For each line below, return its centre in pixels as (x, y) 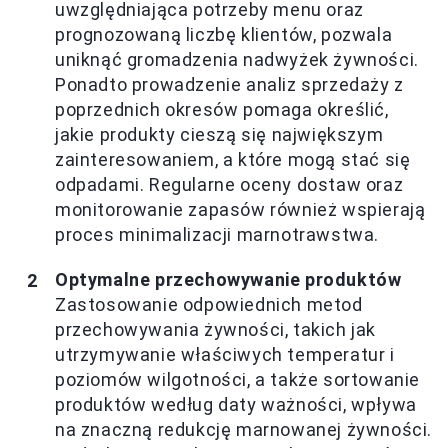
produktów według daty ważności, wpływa (236, 405)
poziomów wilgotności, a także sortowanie (238, 380)
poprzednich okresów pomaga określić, (222, 110)
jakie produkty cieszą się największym (219, 135)
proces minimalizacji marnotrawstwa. (217, 235)
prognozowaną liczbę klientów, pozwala (224, 35)
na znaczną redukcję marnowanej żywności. (244, 430)
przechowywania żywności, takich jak (216, 330)
